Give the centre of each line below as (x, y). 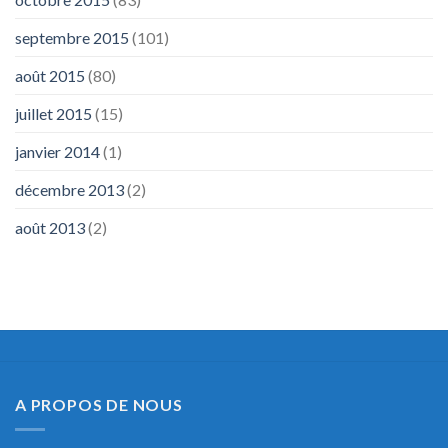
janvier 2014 (57, 152)
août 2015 (50, 76)
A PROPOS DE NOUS (99, 405)
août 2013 (50, 228)
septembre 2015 (72, 38)
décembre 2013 (69, 190)
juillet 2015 (53, 114)
